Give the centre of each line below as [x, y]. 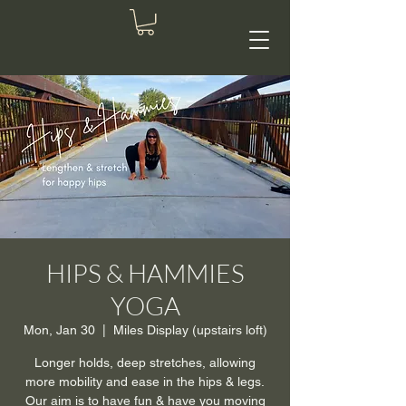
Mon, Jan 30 [59, 330]
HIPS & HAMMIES [145, 273]
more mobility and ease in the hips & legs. [145, 382]
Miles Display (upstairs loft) [190, 330]
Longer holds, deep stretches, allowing [145, 363]
